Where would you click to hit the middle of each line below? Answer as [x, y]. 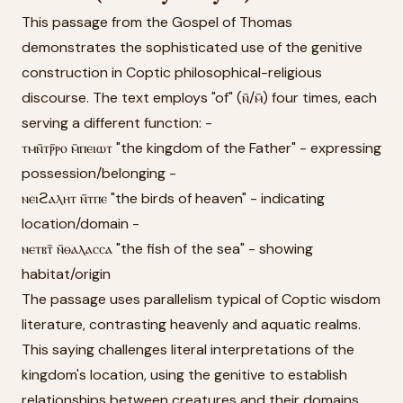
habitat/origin [66, 274]
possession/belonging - [99, 173]
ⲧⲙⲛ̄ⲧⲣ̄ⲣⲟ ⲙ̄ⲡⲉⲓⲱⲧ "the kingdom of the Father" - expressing [201, 148]
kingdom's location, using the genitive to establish [184, 375]
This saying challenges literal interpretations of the [188, 349]
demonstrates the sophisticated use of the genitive [192, 47]
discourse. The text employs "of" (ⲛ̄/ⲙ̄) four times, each [199, 98]
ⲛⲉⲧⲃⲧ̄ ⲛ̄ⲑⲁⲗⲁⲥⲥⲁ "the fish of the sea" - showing [167, 249]
